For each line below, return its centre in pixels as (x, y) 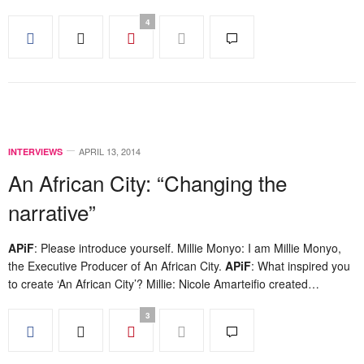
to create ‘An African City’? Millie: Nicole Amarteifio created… (164, 284)
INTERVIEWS (35, 152)
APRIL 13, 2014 (110, 151)
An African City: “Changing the (147, 182)
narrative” (52, 212)
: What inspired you (301, 266)
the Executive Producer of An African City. (117, 266)
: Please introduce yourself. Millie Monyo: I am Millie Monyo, (188, 248)
